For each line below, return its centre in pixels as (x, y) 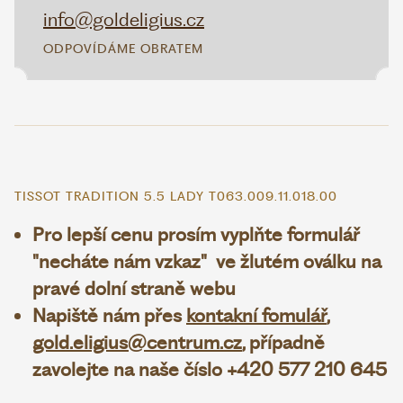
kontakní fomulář (256, 315)
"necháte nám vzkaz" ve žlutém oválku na (207, 261)
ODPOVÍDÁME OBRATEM (123, 49)
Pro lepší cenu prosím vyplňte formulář (196, 234)
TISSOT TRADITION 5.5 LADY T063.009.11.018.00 (176, 196)
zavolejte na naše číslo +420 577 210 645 (210, 369)
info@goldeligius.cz (124, 19)
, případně (283, 342)
